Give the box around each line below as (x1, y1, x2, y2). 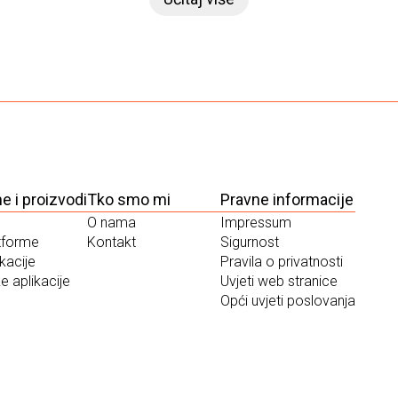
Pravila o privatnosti (220, 253, 343, 270)
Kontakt (87, 234, 136, 251)
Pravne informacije (220, 190, 354, 209)
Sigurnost (220, 234, 279, 251)
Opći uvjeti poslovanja (220, 292, 355, 309)
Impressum (220, 214, 291, 231)
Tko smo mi (87, 190, 171, 209)
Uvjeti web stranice (220, 273, 338, 290)
